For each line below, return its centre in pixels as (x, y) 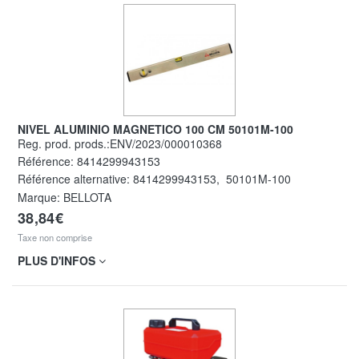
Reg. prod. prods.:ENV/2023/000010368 (124, 144)
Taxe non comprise (55, 238)
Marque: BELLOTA (65, 197)
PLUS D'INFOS (58, 260)
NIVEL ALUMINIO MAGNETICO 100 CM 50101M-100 (159, 129)
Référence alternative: (75, 179)
